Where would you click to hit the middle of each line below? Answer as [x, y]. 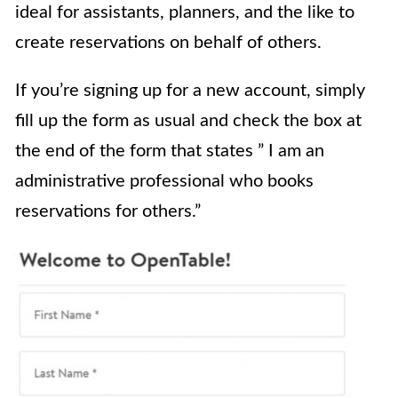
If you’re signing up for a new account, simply [190, 91]
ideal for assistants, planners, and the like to [185, 13]
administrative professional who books [164, 182]
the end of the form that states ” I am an [170, 151]
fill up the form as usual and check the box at [188, 121]
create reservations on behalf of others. [168, 43]
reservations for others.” [108, 212]
